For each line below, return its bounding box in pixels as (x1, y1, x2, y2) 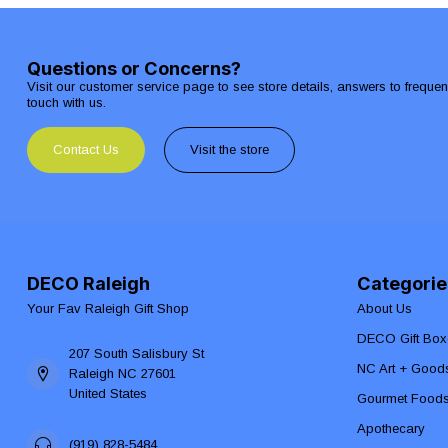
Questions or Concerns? (27, 57, 241, 79)
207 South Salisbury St (69, 345, 204, 361)
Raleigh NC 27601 (69, 365, 176, 381)
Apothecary (357, 420, 425, 436)
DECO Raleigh (27, 271, 150, 294)
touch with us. (27, 95, 106, 110)
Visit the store (190, 141, 269, 157)
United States (69, 385, 147, 401)
